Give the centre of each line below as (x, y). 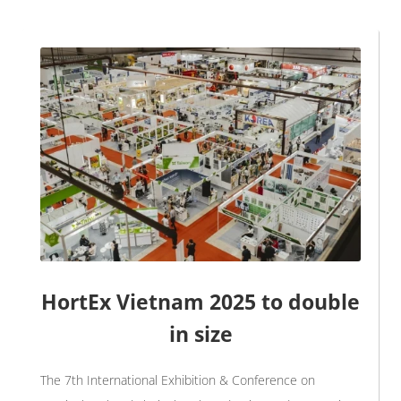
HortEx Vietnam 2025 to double (200, 301)
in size (200, 333)
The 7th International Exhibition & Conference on (178, 380)
